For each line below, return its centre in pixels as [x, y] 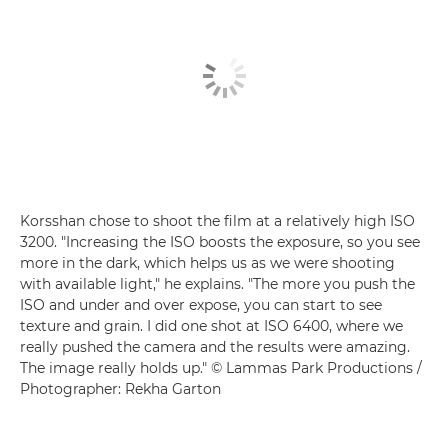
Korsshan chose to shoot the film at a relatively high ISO [217, 220]
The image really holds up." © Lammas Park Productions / [221, 367]
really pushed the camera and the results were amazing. [215, 346]
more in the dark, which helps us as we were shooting [207, 262]
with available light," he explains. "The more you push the [217, 283]
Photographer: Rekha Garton [120, 388]
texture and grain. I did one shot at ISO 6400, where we [211, 325]
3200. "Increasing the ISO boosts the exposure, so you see [220, 241]
